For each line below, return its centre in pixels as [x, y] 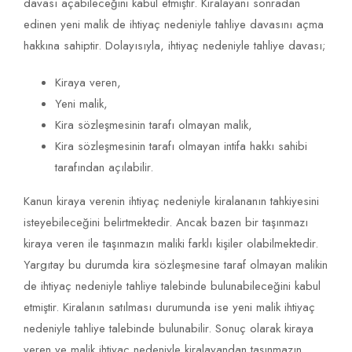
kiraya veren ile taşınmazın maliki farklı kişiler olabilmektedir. [171, 244]
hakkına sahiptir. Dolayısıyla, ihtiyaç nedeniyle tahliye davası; [174, 46]
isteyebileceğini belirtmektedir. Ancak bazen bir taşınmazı [166, 223]
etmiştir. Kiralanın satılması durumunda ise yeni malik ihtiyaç [169, 308]
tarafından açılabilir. [104, 168]
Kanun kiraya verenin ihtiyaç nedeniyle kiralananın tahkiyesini [171, 202]
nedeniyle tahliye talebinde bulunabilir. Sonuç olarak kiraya [169, 329]
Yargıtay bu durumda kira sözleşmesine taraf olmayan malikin [176, 265]
